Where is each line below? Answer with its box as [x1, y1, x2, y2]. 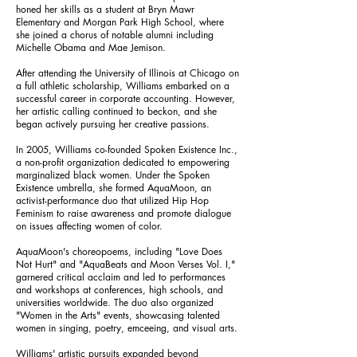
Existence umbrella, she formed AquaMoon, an [16, 180, 211, 194]
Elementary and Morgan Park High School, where [16, 14, 224, 29]
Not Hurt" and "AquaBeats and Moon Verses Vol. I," [16, 257, 235, 271]
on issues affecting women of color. [16, 218, 163, 233]
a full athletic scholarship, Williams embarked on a [16, 78, 229, 92]
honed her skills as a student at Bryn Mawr [16, 2, 194, 16]
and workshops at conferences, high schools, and [16, 282, 223, 296]
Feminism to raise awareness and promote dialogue [16, 206, 231, 220]
